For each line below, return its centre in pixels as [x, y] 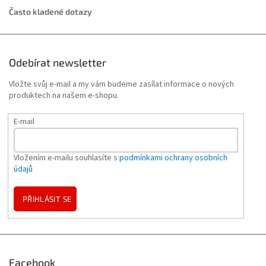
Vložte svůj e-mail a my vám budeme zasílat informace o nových [121, 84]
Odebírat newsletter [58, 62]
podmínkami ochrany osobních [173, 158]
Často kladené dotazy [50, 11]
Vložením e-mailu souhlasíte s [66, 158]
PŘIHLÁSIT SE [47, 199]
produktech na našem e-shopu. [64, 95]
